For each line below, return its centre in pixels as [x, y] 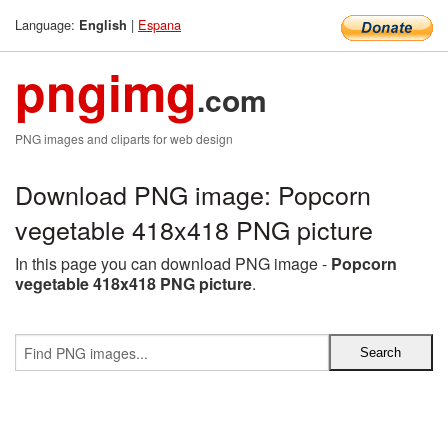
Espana [159, 24]
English [103, 25]
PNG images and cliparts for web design [124, 138]
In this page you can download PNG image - [173, 263]
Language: [47, 24]
